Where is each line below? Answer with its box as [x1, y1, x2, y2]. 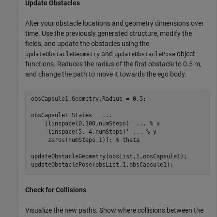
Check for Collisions [25, 186, 86, 194]
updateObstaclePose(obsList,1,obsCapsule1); [31, 161, 173, 169]
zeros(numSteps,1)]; [31, 137, 116, 144]
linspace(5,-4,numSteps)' [31, 128, 133, 136]
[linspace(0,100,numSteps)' [31, 120, 136, 127]
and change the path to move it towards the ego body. [25, 70, 186, 78]
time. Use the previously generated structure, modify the [25, 29, 192, 37]
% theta [115, 137, 139, 144]
